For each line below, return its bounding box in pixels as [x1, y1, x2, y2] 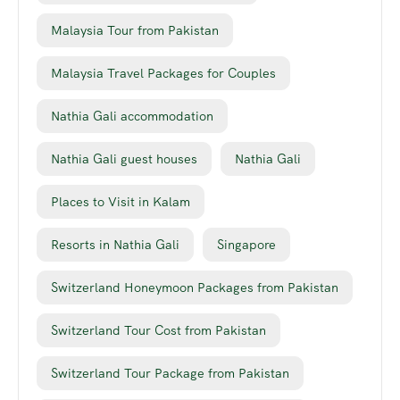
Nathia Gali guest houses [51, 151, 197, 168]
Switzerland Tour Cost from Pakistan [51, 322, 266, 339]
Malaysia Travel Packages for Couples [51, 65, 276, 82]
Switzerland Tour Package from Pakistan [51, 365, 289, 382]
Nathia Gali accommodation [51, 108, 213, 125]
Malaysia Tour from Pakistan [51, 22, 219, 39]
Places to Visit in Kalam [51, 194, 190, 211]
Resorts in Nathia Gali [51, 237, 179, 254]
